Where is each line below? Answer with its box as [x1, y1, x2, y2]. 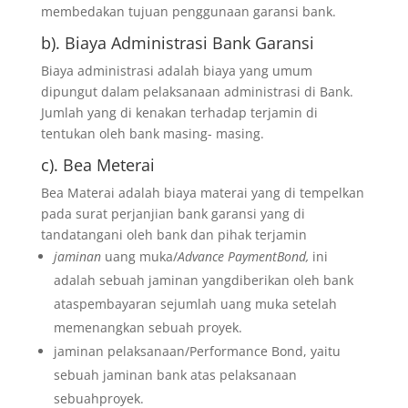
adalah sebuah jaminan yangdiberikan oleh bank [53, 271, 353, 289]
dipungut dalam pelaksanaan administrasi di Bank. [40, 83, 353, 100]
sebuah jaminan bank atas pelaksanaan [53, 366, 297, 383]
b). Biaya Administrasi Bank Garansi [40, 32, 314, 54]
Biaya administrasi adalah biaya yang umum [40, 62, 312, 79]
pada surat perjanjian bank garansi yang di [40, 205, 305, 222]
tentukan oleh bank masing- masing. [40, 125, 264, 142]
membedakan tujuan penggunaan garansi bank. [40, 3, 336, 20]
